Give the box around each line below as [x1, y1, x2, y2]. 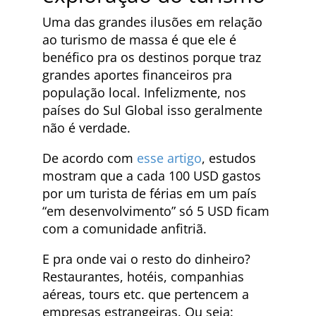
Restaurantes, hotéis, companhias [42, 267, 244, 285]
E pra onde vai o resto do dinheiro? [42, 250, 250, 267]
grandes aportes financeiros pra [42, 66, 232, 83]
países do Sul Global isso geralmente [42, 101, 262, 119]
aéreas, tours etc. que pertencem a [42, 285, 249, 303]
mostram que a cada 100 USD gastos [42, 166, 261, 184]
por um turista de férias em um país [42, 184, 257, 202]
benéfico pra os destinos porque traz [42, 48, 261, 66]
